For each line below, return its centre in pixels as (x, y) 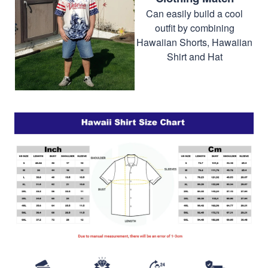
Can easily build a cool (194, 13)
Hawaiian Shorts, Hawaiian (194, 42)
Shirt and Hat (194, 56)
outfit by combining (194, 28)
